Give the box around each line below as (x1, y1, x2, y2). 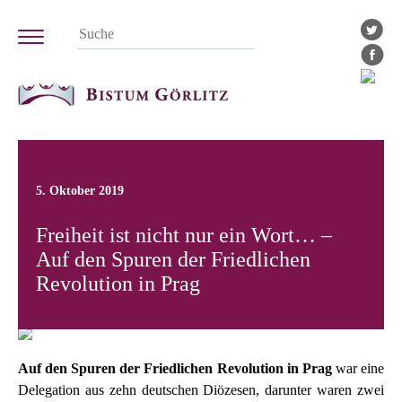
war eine (331, 361, 385, 377)
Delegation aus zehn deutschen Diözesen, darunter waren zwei (18, 382, 384, 398)
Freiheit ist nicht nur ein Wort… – (36, 223, 332, 248)
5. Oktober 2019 (36, 183, 124, 197)
